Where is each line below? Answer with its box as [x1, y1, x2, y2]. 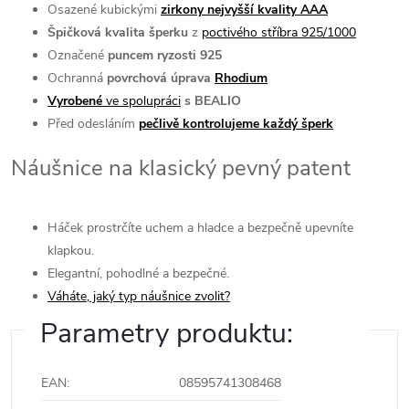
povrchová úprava [107, 69, 215, 87]
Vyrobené [47, 92, 102, 110]
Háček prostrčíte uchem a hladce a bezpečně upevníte [47, 219, 353, 236]
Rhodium [215, 69, 267, 87]
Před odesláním [47, 115, 139, 132]
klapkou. [47, 242, 94, 259]
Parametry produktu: [40, 315, 293, 352]
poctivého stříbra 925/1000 [202, 24, 356, 41]
